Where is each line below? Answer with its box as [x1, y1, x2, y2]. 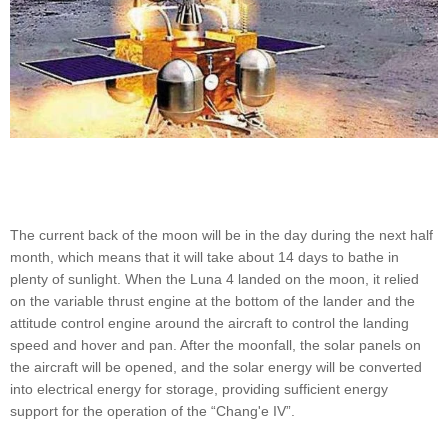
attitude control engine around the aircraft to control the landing [10, 314, 409, 331]
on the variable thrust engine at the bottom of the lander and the [10, 292, 415, 309]
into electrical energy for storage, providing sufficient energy [10, 380, 388, 397]
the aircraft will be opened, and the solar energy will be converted [10, 358, 422, 375]
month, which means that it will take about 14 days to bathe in [10, 248, 399, 265]
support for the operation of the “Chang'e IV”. [10, 402, 295, 419]
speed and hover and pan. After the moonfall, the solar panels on [10, 336, 421, 353]
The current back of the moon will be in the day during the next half [10, 226, 433, 243]
